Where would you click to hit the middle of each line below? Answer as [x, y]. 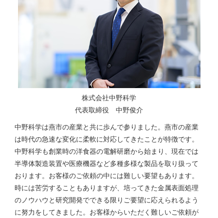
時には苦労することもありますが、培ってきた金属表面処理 [107, 188]
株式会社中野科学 [109, 98]
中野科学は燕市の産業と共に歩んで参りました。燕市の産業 [107, 127]
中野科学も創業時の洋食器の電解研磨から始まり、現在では [107, 152]
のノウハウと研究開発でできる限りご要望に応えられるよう [107, 200]
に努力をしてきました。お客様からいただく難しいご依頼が [107, 212]
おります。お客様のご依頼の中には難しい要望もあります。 [107, 176]
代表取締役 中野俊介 [109, 110]
